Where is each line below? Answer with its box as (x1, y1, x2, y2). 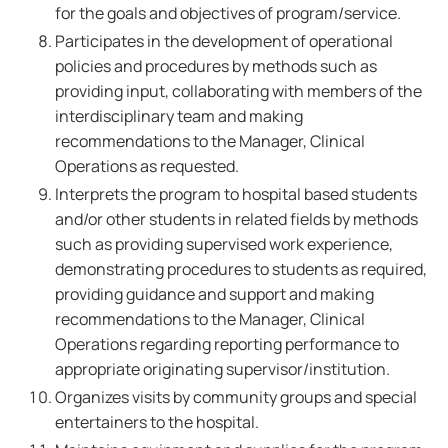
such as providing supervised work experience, (55, 233, 393, 255)
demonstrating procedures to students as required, (55, 258, 427, 280)
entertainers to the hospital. (55, 411, 259, 433)
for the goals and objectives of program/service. (55, 2, 401, 24)
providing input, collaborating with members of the (55, 80, 422, 102)
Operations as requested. (55, 155, 239, 177)
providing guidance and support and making (55, 283, 374, 305)
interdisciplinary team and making (55, 105, 303, 127)
